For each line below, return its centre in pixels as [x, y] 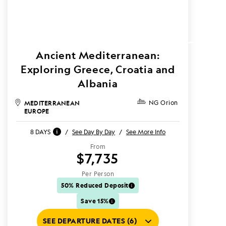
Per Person [98, 174]
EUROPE [37, 111]
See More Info [146, 132]
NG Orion [163, 103]
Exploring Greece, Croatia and [98, 69]
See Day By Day [94, 132]
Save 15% [95, 201]
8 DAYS [40, 132]
